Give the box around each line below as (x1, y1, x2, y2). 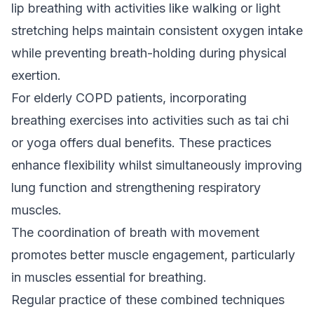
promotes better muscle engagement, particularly (11, 247, 295, 262)
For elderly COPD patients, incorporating (11, 90, 247, 105)
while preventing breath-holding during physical (11, 46, 287, 60)
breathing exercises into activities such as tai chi (11, 113, 289, 128)
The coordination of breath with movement (11, 225, 259, 240)
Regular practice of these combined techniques (11, 292, 285, 307)
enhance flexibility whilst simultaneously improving (11, 158, 302, 172)
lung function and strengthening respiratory (11, 180, 261, 195)
